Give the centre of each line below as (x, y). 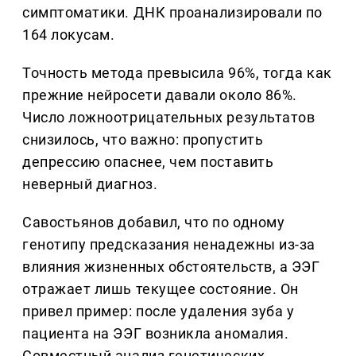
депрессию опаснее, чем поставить (148, 162)
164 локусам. (69, 35)
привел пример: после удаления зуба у (159, 311)
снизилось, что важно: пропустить (143, 140)
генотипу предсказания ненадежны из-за (169, 245)
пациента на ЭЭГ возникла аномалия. (156, 334)
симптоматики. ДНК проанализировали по (172, 13)
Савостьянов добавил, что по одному (154, 222)
